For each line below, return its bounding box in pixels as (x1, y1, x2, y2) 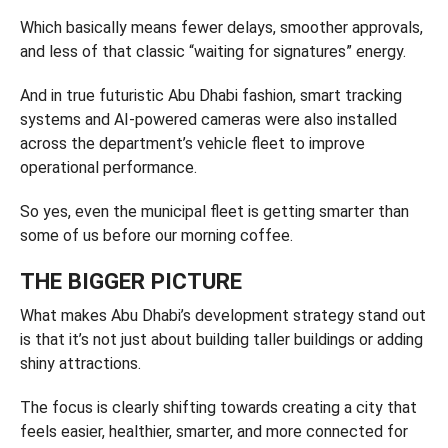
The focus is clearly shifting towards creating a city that (19, 398, 417, 417)
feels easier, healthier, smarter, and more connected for (19, 422, 408, 441)
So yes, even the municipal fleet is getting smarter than (19, 202, 409, 221)
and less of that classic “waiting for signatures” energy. (19, 42, 406, 61)
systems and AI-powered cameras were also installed (19, 110, 397, 129)
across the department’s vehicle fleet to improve (19, 134, 365, 153)
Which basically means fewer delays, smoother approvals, (19, 18, 423, 37)
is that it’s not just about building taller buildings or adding (19, 330, 423, 349)
